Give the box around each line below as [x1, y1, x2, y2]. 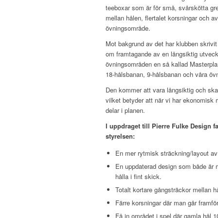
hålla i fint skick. [115, 172, 162, 182]
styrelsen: [106, 131, 135, 141]
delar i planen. [106, 106, 145, 115]
